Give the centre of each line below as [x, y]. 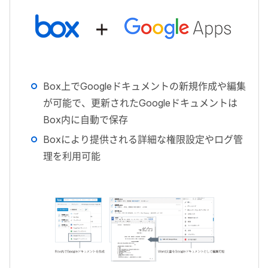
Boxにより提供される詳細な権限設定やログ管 [143, 139]
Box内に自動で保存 [86, 120]
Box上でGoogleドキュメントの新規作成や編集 [144, 86]
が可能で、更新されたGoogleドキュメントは [140, 103]
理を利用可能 [72, 156]
